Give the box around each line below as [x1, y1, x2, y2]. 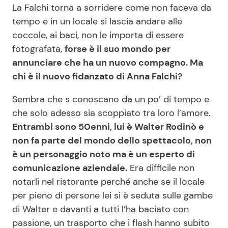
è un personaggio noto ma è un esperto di [12, 148, 195, 161]
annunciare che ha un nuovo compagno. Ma [12, 56, 203, 69]
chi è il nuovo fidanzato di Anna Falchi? [12, 70, 182, 83]
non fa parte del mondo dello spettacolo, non [12, 134, 212, 147]
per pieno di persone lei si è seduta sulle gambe [12, 189, 213, 202]
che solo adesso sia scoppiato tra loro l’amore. [12, 107, 211, 120]
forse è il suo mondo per [65, 43, 170, 55]
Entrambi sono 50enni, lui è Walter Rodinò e [12, 121, 204, 133]
